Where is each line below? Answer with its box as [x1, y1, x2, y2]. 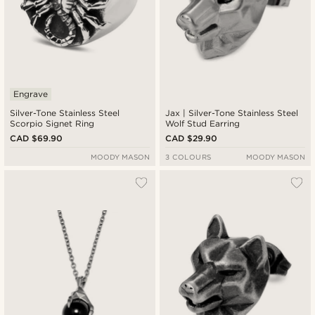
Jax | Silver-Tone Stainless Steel [165, 107, 184, 118]
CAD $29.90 [165, 132, 218, 143]
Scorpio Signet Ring [10, 117, 95, 129]
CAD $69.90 [10, 132, 63, 143]
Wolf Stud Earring [165, 117, 240, 129]
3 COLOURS [165, 152, 212, 161]
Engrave [13, 88, 48, 99]
